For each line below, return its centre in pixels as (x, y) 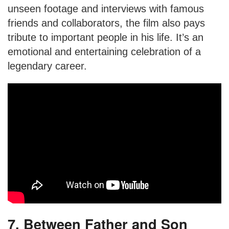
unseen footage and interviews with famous (106, 8)
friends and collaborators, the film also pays (106, 23)
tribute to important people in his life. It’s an (106, 37)
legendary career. (47, 66)
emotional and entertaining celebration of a (104, 51)
